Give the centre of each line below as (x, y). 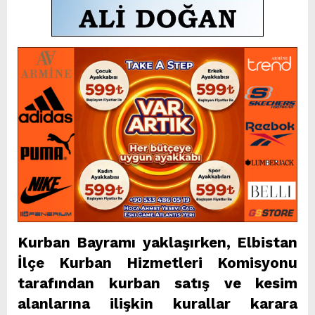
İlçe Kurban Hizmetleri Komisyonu (157, 263)
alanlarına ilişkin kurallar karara (157, 304)
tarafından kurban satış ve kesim (157, 284)
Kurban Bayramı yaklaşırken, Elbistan (157, 243)
